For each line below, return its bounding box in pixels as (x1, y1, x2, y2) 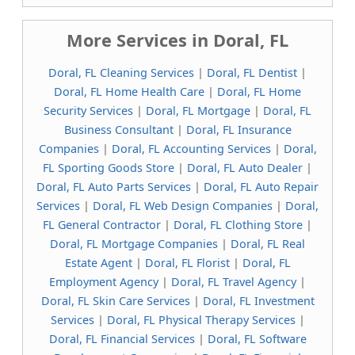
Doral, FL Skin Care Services (40, 293, 190, 308)
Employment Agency (49, 274, 158, 289)
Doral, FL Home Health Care (54, 84, 204, 99)
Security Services (44, 103, 133, 118)
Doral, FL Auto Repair (204, 179, 319, 194)
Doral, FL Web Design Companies (93, 198, 273, 213)
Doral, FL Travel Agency (171, 274, 296, 289)
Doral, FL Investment (202, 293, 315, 308)
